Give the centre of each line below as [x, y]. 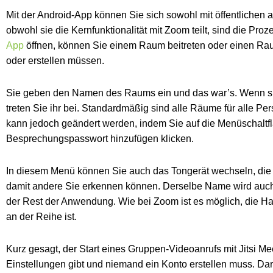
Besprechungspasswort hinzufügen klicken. [100, 138]
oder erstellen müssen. [55, 60]
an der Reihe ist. [41, 216]
